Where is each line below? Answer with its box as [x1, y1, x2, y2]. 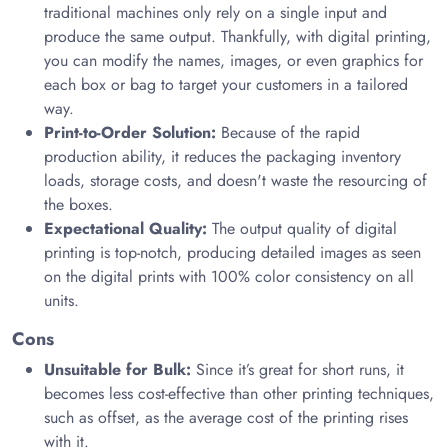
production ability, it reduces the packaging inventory [44, 145, 401, 168]
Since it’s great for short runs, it [191, 358, 404, 381]
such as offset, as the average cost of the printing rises [44, 406, 408, 429]
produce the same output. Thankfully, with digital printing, [44, 25, 431, 48]
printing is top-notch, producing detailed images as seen [44, 241, 421, 264]
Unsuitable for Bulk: [44, 358, 191, 381]
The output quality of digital [212, 217, 397, 240]
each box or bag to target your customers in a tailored [44, 73, 408, 96]
